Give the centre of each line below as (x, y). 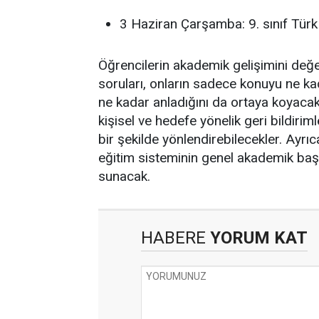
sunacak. (124, 176)
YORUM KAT (257, 238)
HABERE (173, 238)
